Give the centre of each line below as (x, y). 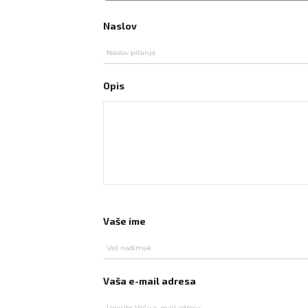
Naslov (120, 26)
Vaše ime (125, 221)
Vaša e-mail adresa (150, 281)
